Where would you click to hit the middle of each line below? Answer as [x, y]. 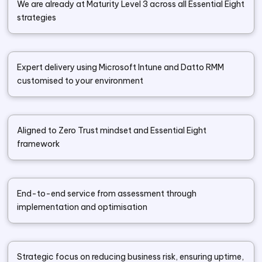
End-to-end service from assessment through [107, 194]
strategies [37, 18]
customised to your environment [80, 81]
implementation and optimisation [82, 207]
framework [39, 144]
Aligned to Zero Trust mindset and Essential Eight [112, 130]
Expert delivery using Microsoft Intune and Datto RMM [121, 67]
